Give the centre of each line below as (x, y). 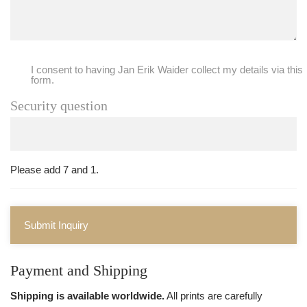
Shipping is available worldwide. (87, 296)
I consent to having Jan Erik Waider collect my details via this (167, 69)
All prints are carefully (213, 296)
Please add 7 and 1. (54, 169)
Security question (59, 105)
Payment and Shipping (79, 270)
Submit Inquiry (56, 225)
